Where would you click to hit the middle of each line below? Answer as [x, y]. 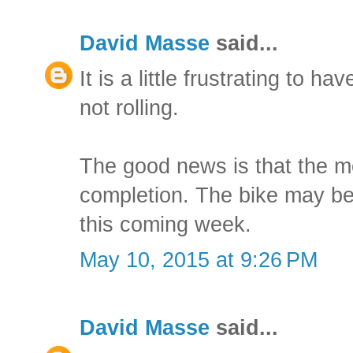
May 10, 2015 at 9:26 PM [199, 260]
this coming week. [165, 224]
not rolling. [129, 108]
